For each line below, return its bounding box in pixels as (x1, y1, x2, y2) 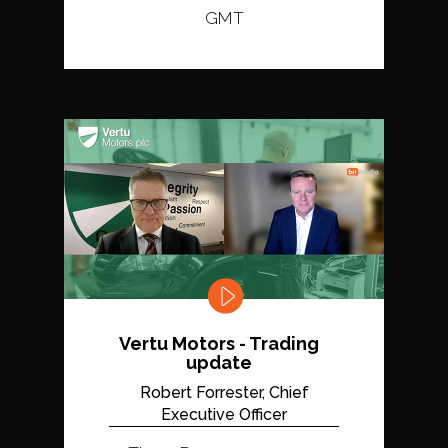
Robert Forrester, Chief (139, 382, 309, 402)
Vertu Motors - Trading (119, 332, 319, 354)
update (186, 351, 252, 373)
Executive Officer (161, 404, 287, 424)
